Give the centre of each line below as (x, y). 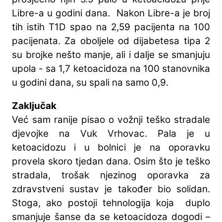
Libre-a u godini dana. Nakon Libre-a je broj (111, 13)
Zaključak (34, 106)
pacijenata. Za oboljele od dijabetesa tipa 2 (111, 41)
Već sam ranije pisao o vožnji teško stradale (111, 120)
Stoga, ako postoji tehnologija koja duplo (111, 203)
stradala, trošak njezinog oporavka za (111, 175)
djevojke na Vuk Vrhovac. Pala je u (111, 134)
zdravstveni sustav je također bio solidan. (111, 189)
